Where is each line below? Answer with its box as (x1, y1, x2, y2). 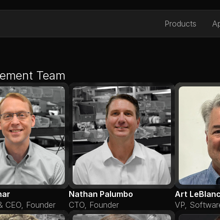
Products (165, 19, 196, 28)
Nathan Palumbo (69, 189, 133, 199)
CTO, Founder (69, 200, 119, 210)
